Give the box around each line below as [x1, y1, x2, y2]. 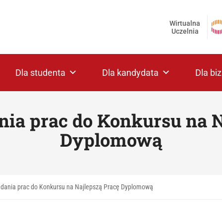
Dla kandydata [102, 67, 159, 78]
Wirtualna [169, 19, 200, 27]
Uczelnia [171, 27, 199, 35]
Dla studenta [15, 67, 65, 78]
